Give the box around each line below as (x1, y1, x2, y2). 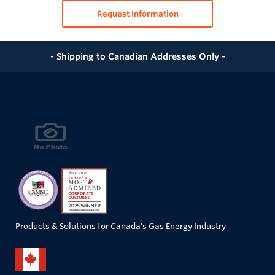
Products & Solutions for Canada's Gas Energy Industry (15, 220, 226, 231)
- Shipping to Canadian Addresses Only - (50, 50, 225, 62)
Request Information (96, 8, 179, 19)
